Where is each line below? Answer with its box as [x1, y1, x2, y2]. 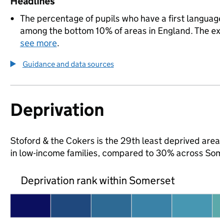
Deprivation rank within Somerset [20, 173, 175, 187]
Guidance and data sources [22, 59, 114, 69]
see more [20, 37, 57, 49]
